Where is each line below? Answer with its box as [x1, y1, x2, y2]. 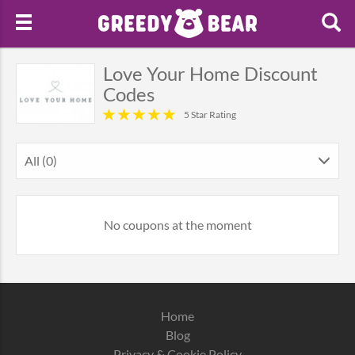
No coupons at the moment [103, 217, 252, 232]
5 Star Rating [184, 109, 236, 120]
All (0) [25, 153, 57, 168]
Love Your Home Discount [103, 62, 318, 85]
